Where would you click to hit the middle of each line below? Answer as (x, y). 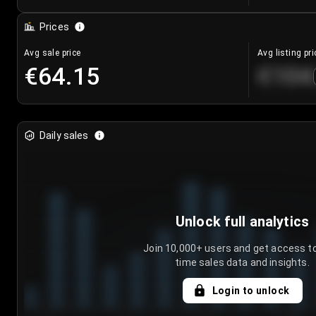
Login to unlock (251, 291)
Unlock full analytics (242, 222)
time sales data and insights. (242, 263)
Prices (54, 27)
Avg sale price (53, 53)
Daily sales (64, 136)
